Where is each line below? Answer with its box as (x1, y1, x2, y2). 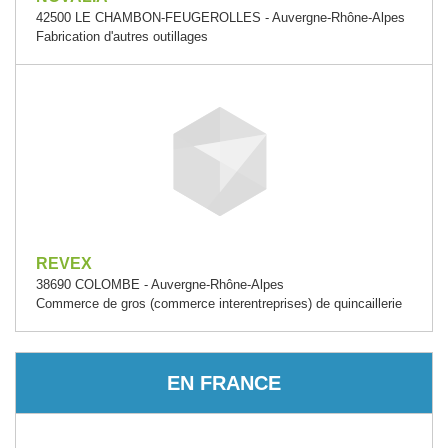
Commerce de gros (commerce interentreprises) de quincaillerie (36, 295, 402, 311)
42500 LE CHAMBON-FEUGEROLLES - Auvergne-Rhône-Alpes (36, 9, 405, 25)
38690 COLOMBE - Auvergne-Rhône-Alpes (36, 276, 284, 292)
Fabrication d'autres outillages (36, 28, 208, 44)
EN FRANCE (167, 371, 281, 394)
